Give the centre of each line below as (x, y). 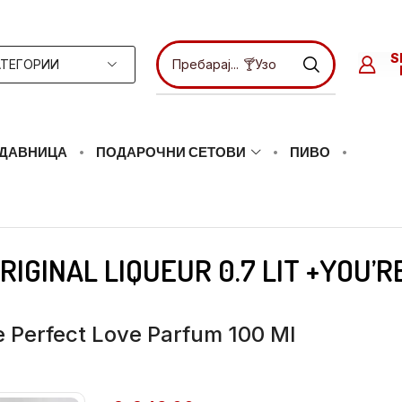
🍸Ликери (259, 66)
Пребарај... (192, 64)
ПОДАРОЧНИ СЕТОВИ (171, 152)
